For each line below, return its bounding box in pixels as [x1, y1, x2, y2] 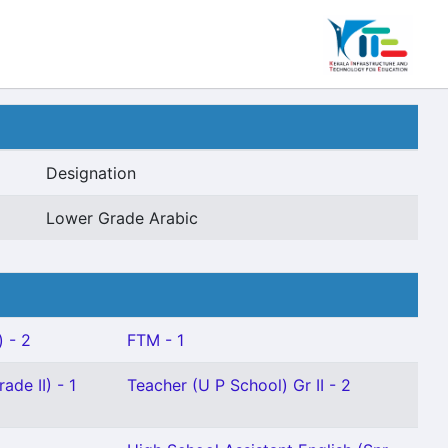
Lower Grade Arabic [46, 208, 198, 228]
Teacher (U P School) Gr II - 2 [127, 375, 351, 395]
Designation [46, 163, 136, 183]
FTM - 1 [127, 330, 184, 350]
